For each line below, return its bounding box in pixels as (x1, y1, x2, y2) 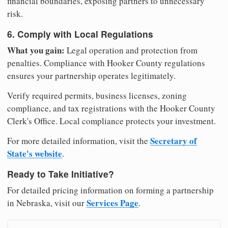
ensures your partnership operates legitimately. (7, 69, 176, 81)
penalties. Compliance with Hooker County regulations (7, 56, 205, 69)
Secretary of (150, 134, 197, 147)
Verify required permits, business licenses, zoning (7, 89, 187, 101)
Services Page (87, 196, 138, 210)
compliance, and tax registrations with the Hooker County (7, 102, 215, 114)
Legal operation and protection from (65, 44, 197, 56)
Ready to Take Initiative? (7, 167, 114, 181)
